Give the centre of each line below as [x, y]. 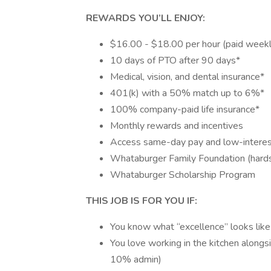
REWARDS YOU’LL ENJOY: [145, 18]
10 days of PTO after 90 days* [175, 60]
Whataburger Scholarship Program [183, 175]
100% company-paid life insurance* [185, 109]
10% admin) [136, 260]
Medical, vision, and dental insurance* [187, 77]
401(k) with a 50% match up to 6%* [187, 93]
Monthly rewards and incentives [177, 126]
